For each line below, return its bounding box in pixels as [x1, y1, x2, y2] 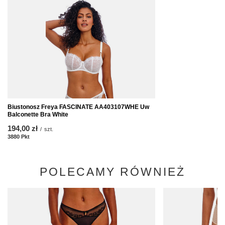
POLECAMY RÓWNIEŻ [40, 165, 185, 178]
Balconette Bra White [8, 110, 68, 118]
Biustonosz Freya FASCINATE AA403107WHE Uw [8, 103, 149, 110]
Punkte [30, 133, 48, 140]
